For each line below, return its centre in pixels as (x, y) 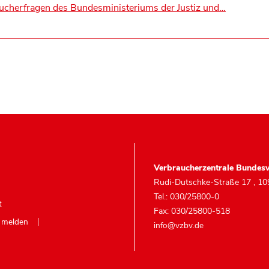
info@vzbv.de (179, 225)
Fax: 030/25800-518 (192, 211)
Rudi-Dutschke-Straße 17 (204, 182)
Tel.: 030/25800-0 (186, 196)
